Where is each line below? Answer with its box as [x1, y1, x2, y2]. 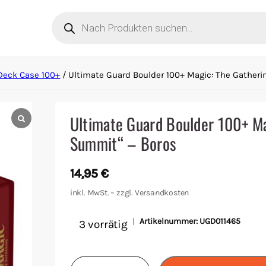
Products [51, 10, 97, 23]
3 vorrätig [78, 218, 128, 231]
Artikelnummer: [139, 216, 199, 226]
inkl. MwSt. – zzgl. [69, 188, 135, 198]
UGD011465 [199, 216, 240, 226]
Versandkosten [134, 188, 189, 198]
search [51, 21, 85, 34]
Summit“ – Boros [69, 131, 176, 156]
